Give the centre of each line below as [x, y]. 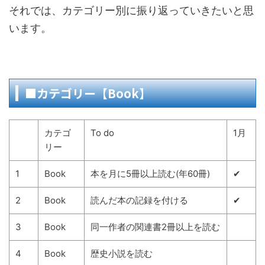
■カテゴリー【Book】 [88, 93]
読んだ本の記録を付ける [139, 200]
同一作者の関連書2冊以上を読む [155, 227]
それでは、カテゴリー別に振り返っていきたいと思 [131, 10]
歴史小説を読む [122, 253]
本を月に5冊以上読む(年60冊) [150, 174]
